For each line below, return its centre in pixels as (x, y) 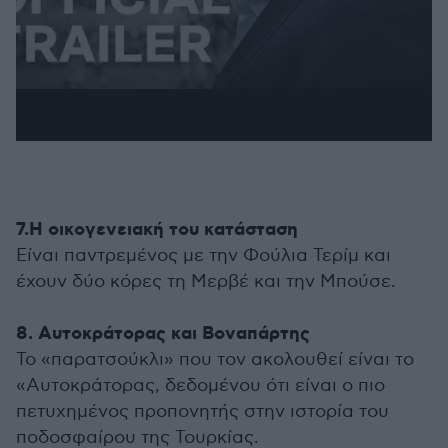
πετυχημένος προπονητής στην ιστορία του (202, 412)
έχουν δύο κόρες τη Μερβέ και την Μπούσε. (206, 282)
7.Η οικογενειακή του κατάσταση (157, 230)
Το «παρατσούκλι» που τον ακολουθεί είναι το (215, 360)
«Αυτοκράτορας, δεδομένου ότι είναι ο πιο (200, 386)
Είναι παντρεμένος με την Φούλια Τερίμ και (203, 256)
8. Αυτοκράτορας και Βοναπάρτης (163, 334)
